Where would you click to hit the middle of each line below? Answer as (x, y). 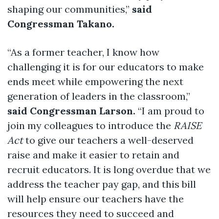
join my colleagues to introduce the (90, 125)
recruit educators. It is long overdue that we (109, 169)
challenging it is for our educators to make (106, 66)
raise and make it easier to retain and (93, 154)
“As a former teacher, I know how (83, 52)
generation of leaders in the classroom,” (99, 96)
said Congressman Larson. (73, 110)
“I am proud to (171, 110)
